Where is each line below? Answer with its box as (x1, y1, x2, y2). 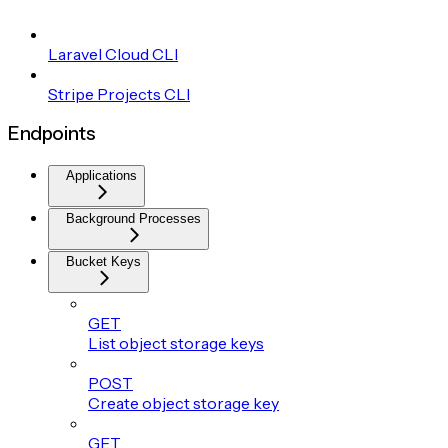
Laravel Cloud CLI (48, 43, 178, 64)
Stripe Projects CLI (48, 83, 190, 104)
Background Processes (66, 211, 201, 227)
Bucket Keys (66, 254, 141, 270)
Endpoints (8, 122, 95, 146)
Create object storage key (88, 393, 279, 414)
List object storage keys (88, 333, 264, 354)
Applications (66, 168, 137, 184)
